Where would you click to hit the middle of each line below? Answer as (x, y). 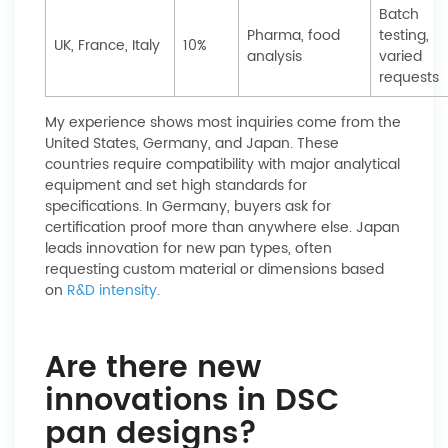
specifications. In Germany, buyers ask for (188, 206)
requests (409, 77)
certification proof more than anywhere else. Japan (222, 227)
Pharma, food (293, 35)
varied (400, 56)
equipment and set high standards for (176, 185)
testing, (404, 35)
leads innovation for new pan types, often (188, 248)
